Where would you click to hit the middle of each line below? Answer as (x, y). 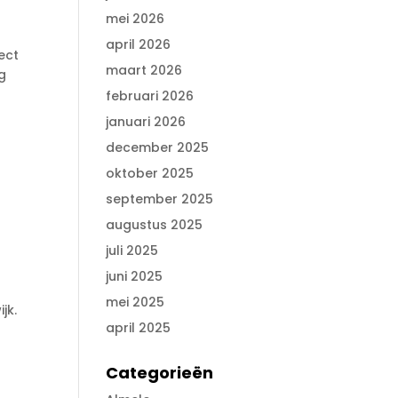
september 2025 (160, 199)
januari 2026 (146, 121)
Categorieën (160, 372)
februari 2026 (150, 96)
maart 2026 (144, 70)
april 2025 (139, 327)
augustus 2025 (155, 224)
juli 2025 (132, 250)
